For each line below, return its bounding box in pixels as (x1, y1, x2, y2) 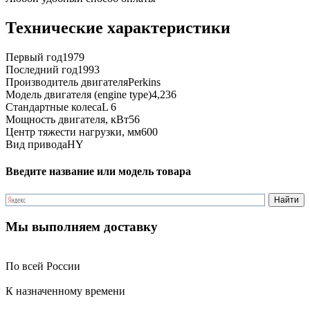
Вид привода (6, 138, 67, 150)
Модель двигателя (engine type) (6, 89, 152, 100)
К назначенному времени (6, 284, 125, 297)
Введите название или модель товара (6, 165, 191, 178)
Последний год (6, 64, 77, 75)
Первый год (6, 51, 62, 63)
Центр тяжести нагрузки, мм (6, 126, 141, 138)
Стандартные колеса (6, 101, 102, 113)
